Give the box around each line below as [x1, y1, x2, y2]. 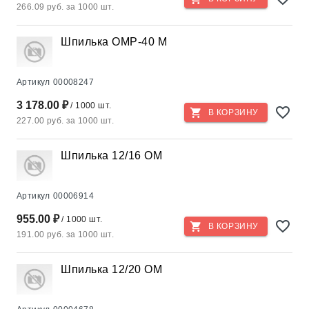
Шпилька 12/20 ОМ [61, 263, 162, 275]
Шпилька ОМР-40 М [61, 36, 167, 48]
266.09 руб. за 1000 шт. [17, 2, 114, 12]
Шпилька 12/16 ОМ [61, 150, 162, 161]
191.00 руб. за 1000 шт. [17, 230, 114, 239]
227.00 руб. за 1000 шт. [17, 116, 114, 126]
